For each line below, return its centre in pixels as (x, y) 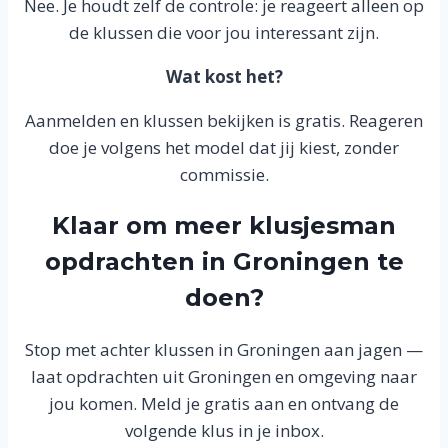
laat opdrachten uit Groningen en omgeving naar (224, 377)
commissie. (224, 175)
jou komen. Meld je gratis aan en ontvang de (224, 404)
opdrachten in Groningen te (224, 262)
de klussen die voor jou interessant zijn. (224, 33)
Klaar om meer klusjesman (224, 226)
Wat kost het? (224, 77)
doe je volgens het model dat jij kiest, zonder (224, 148)
